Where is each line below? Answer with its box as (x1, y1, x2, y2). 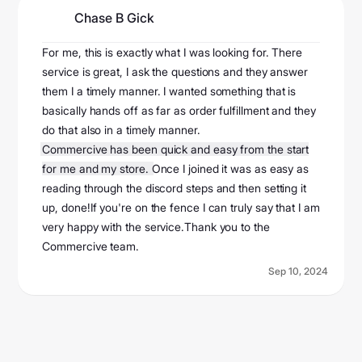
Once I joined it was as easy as (151, 162, 309, 176)
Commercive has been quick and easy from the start (42, 142, 309, 157)
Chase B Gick (74, 10, 155, 27)
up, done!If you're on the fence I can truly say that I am (42, 200, 320, 215)
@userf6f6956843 (74, 26, 186, 43)
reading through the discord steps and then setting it (42, 181, 306, 196)
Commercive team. (42, 239, 140, 254)
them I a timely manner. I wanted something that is (42, 84, 297, 99)
